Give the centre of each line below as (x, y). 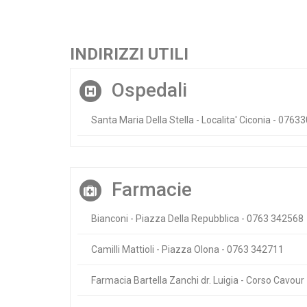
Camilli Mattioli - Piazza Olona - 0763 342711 (187, 250)
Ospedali (149, 90)
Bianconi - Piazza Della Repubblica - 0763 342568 (197, 219)
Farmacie (152, 189)
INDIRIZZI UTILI (129, 54)
